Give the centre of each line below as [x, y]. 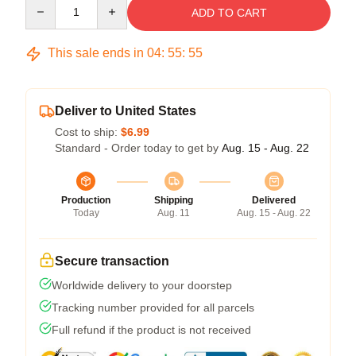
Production [86, 200]
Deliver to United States [126, 111]
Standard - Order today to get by [138, 148]
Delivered [274, 200]
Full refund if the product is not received [151, 330]
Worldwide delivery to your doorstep [142, 285]
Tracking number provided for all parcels [153, 308]
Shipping [174, 200]
